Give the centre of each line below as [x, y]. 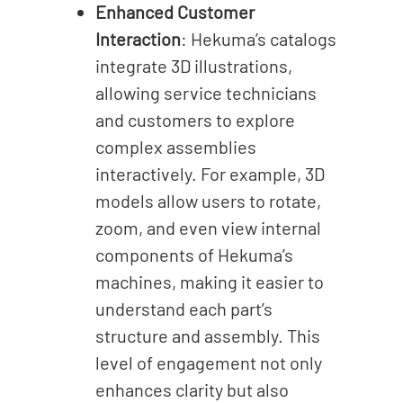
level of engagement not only [208, 362]
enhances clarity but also [192, 389]
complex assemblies [175, 146]
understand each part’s [184, 308]
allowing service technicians [206, 92]
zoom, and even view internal [208, 227]
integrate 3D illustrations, [193, 65]
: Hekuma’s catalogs [258, 38]
